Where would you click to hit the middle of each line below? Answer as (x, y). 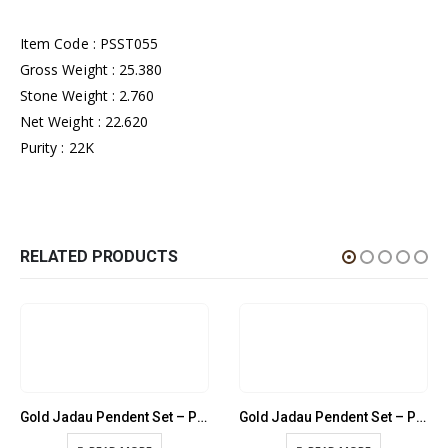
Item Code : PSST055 (89, 44)
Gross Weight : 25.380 (91, 70)
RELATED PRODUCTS (99, 257)
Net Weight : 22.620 (84, 122)
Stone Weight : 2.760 (87, 96)
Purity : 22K (57, 148)
